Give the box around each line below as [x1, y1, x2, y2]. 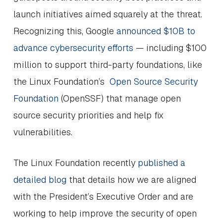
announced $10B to [116, 25, 195, 37]
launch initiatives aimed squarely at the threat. [13, 8, 202, 20]
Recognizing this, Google [13, 25, 116, 37]
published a [137, 157, 185, 168]
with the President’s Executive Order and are [13, 191, 193, 202]
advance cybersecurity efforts [13, 42, 133, 54]
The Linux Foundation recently [13, 157, 138, 168]
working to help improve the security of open [13, 208, 197, 219]
